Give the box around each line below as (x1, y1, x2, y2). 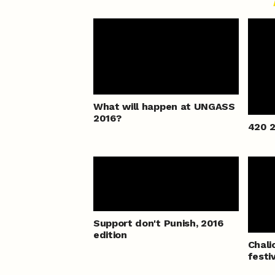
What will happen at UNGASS (93, 101, 235, 113)
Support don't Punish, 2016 (93, 217, 223, 230)
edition (93, 229, 127, 241)
